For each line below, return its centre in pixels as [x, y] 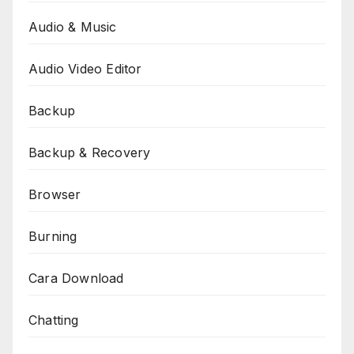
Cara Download [76, 278]
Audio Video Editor [85, 68]
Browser [55, 194]
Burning [53, 236]
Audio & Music [73, 26]
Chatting [54, 320]
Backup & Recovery [90, 152]
